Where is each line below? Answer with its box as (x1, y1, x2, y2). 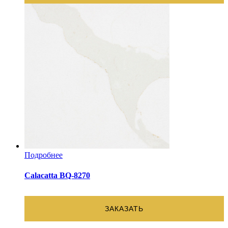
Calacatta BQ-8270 (24, 170, 90, 180)
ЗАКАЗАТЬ (105, 204, 144, 213)
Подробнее (24, 151, 63, 160)
